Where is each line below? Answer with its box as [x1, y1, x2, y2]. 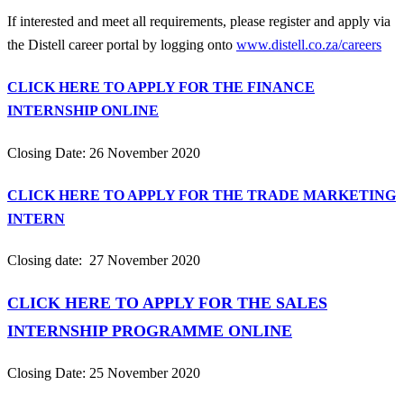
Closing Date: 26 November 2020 [7, 144, 200, 161]
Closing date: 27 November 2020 [7, 252, 200, 269]
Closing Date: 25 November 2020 [7, 365, 200, 381]
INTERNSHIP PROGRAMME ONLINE [7, 321, 292, 340]
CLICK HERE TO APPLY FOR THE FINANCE [7, 78, 315, 95]
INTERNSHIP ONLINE [7, 102, 159, 118]
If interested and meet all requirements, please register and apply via [7, 14, 390, 30]
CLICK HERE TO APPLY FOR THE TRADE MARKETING [7, 187, 396, 203]
